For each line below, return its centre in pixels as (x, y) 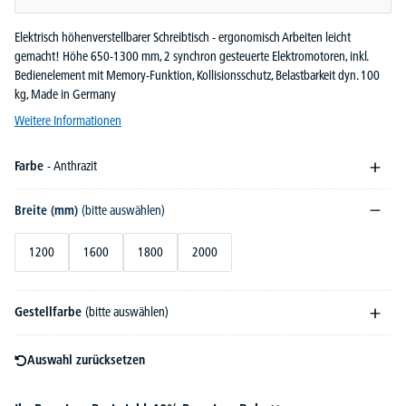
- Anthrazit (72, 166)
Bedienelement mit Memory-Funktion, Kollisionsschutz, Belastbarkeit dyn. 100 (197, 76)
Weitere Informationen (68, 121)
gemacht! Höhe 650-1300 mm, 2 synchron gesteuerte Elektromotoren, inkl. (191, 57)
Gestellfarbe (50, 312)
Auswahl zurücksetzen (86, 360)
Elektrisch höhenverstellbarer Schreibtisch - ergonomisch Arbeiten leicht (183, 38)
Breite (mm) (48, 211)
